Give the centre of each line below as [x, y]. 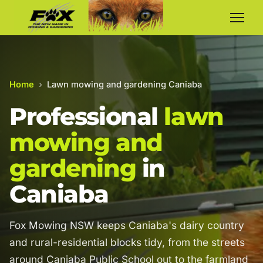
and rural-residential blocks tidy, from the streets [127, 242]
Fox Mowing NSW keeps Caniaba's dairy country [127, 225]
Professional [87, 117]
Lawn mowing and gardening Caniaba [124, 85]
